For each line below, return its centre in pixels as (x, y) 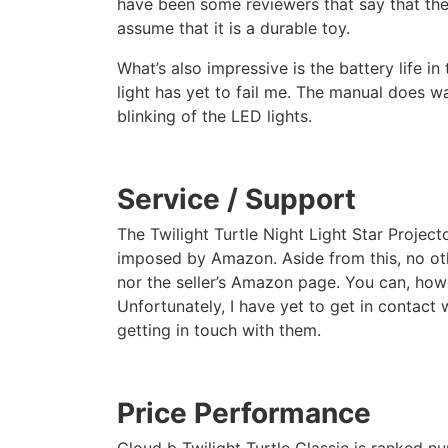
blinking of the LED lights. (214, 116)
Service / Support (236, 199)
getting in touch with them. (219, 330)
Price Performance (244, 413)
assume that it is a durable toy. (233, 28)
